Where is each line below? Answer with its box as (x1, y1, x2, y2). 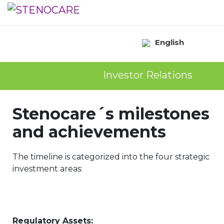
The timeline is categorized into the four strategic (12, 152, 209, 161)
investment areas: (12, 164, 82, 173)
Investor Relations (103, 69, 192, 81)
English (155, 37, 184, 47)
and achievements (12, 122, 166, 141)
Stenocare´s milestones (12, 104, 209, 123)
